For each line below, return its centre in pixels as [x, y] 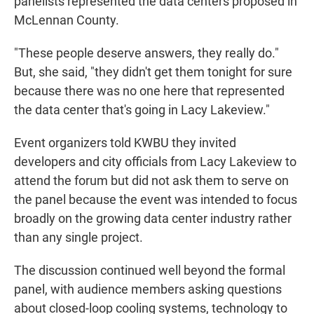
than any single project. [78, 238]
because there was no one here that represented [149, 91]
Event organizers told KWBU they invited [125, 143]
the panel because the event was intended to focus [156, 200]
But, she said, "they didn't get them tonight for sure [153, 72]
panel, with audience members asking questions [148, 289]
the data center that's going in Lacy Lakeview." [142, 110]
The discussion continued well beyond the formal [150, 271]
